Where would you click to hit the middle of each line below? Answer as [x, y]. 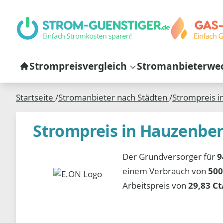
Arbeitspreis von [156, 185]
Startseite [36, 98]
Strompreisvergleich [78, 66]
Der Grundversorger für [170, 156]
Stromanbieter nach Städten [114, 98]
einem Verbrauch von [166, 171]
